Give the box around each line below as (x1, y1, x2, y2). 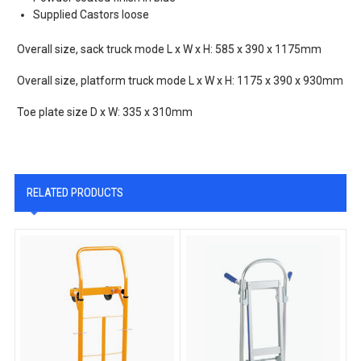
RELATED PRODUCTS (26, 185, 123, 200)
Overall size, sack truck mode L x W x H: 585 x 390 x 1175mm (17, 42, 322, 56)
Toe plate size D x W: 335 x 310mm (17, 105, 193, 118)
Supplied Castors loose (33, 7, 150, 21)
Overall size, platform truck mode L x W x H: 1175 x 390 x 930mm (17, 73, 344, 87)
